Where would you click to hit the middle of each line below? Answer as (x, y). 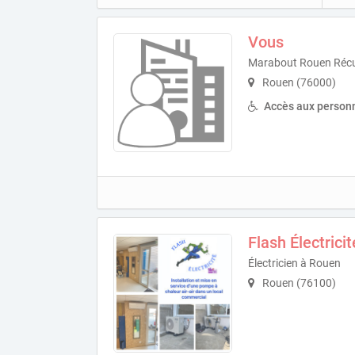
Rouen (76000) (298, 82)
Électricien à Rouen (294, 263)
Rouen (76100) (298, 282)
